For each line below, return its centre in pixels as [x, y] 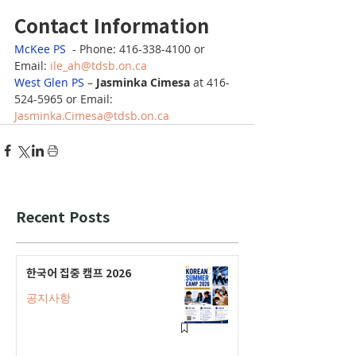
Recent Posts [63, 216]
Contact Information [112, 25]
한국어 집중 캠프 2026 [79, 272]
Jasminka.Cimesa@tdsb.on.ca [92, 115]
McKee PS [40, 48]
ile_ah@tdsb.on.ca [99, 65]
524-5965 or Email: [65, 99]
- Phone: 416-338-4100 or [137, 48]
